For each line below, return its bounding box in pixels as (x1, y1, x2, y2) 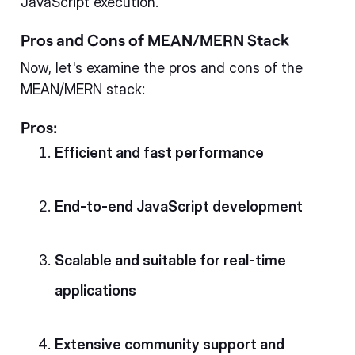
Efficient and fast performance (55, 143, 264, 161)
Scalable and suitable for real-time (55, 251, 286, 269)
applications (55, 281, 136, 299)
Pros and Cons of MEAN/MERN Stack (21, 29, 289, 49)
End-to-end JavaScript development (55, 197, 303, 215)
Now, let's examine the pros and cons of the (21, 59, 303, 76)
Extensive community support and (55, 335, 284, 353)
